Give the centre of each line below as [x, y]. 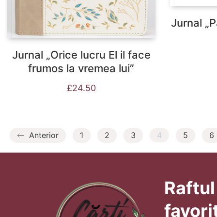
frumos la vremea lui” [81, 68]
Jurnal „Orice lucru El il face [81, 54]
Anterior [43, 135]
